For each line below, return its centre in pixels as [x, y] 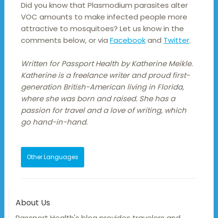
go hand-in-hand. [54, 122]
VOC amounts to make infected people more [104, 17]
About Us [33, 203]
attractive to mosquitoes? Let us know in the [102, 29]
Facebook [127, 40]
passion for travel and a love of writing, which [103, 110]
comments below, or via [65, 40]
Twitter [176, 40]
